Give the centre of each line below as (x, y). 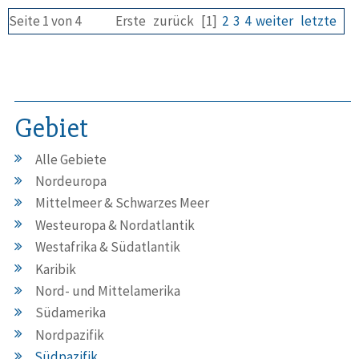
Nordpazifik (70, 335)
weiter (274, 21)
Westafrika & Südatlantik (108, 247)
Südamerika (71, 313)
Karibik (56, 269)
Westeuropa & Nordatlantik (115, 225)
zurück (173, 21)
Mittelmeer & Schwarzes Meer (122, 203)
